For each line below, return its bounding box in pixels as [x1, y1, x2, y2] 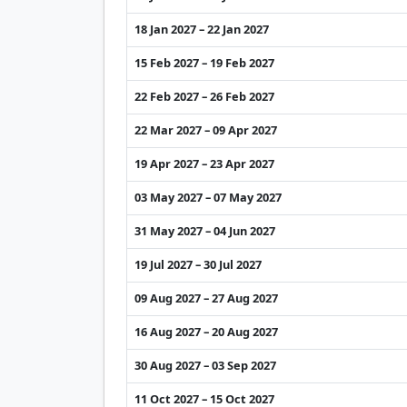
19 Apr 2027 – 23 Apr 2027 [134, 154, 274, 172]
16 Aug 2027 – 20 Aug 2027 [134, 323, 278, 340]
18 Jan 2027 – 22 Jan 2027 [134, 20, 269, 37]
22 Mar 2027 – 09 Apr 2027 [134, 121, 277, 138]
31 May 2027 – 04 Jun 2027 [134, 222, 275, 239]
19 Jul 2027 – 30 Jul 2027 [134, 255, 262, 273]
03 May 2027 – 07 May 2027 [134, 188, 282, 205]
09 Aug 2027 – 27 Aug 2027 [134, 289, 278, 306]
